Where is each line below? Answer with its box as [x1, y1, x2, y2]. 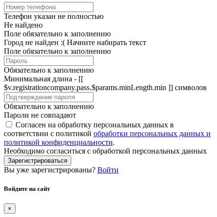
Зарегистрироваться [8, 156, 67, 164]
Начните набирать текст [67, 38, 146, 46]
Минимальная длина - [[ [4, 74, 83, 83]
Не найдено [4, 20, 43, 29]
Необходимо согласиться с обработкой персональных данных [4, 146, 207, 155]
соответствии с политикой [4, 129, 93, 138]
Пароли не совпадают [4, 110, 76, 119]
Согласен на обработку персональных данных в [15, 120, 174, 129]
